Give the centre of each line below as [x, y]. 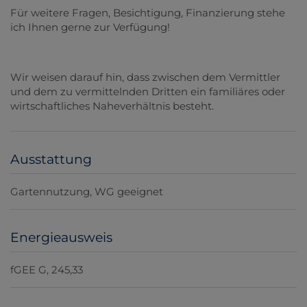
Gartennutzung [50, 191]
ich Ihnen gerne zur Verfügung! [90, 27]
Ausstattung [51, 159]
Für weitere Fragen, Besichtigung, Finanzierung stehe [148, 12]
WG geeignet [129, 191]
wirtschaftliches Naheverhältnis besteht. [112, 106]
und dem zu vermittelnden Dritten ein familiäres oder [148, 92]
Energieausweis [61, 237]
